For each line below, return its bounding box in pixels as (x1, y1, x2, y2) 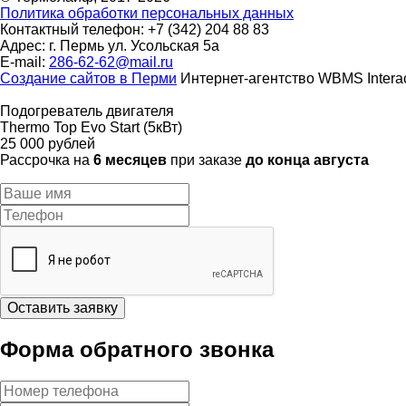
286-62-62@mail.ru (49, 53, 173, 70)
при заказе (167, 151, 246, 168)
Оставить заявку (7, 299, 118, 315)
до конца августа (246, 151, 369, 168)
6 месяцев (93, 151, 167, 168)
